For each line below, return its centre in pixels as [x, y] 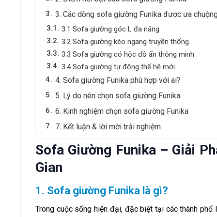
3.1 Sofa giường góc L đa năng [110, 29]
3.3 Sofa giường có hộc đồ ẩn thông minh [128, 54]
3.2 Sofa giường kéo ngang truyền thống [125, 41]
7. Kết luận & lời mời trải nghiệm [108, 126]
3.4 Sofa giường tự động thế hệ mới [118, 67]
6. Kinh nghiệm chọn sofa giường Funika [122, 111]
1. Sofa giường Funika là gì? [102, 190]
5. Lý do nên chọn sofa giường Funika [118, 95]
